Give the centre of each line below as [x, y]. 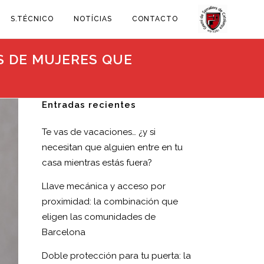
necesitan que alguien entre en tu [112, 147]
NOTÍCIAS [93, 19]
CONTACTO [155, 19]
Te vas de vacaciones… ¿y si [99, 132]
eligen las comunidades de [99, 217]
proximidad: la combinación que [110, 202]
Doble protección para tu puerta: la [116, 256]
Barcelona [64, 232]
